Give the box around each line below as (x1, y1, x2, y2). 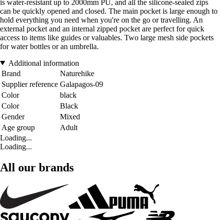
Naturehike (60, 69, 94, 78)
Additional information (8, 58, 79, 67)
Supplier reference (1, 80, 58, 88)
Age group (1, 123, 35, 132)
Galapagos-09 (60, 80, 103, 88)
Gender (1, 112, 25, 121)
